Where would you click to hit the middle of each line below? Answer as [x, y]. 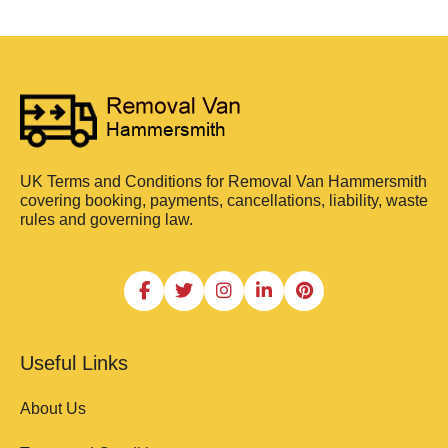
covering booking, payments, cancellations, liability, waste [224, 201]
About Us [53, 409]
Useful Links [74, 363]
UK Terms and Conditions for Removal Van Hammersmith [223, 182]
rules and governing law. [106, 220]
